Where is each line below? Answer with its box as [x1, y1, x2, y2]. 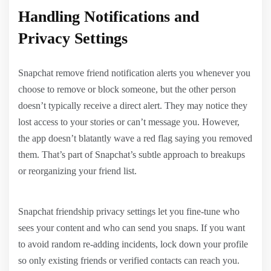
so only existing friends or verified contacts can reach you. [18, 255, 240, 266]
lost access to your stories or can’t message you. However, [18, 116, 240, 127]
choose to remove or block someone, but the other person [18, 83, 236, 94]
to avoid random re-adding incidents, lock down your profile [18, 238, 248, 249]
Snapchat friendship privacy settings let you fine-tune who [18, 206, 240, 217]
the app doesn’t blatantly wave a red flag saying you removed [18, 132, 252, 143]
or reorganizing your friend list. [18, 165, 137, 176]
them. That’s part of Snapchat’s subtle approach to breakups [18, 149, 245, 160]
